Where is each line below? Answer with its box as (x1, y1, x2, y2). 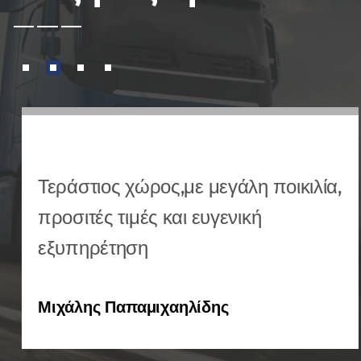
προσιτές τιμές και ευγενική (28, 205, 252, 229)
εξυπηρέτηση (28, 235, 139, 259)
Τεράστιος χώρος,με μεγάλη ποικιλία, (28, 174, 332, 198)
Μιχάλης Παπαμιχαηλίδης (28, 297, 219, 317)
